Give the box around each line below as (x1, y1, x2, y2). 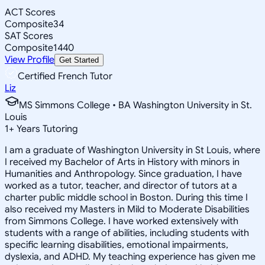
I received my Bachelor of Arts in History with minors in (5, 156, 240, 168)
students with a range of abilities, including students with (5, 227, 249, 239)
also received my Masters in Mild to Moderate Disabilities (5, 203, 250, 215)
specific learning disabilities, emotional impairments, (5, 238, 228, 251)
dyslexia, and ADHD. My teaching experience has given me (5, 250, 256, 263)
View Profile (5, 53, 54, 66)
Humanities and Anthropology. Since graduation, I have (5, 167, 242, 180)
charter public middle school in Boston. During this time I (5, 191, 248, 203)
